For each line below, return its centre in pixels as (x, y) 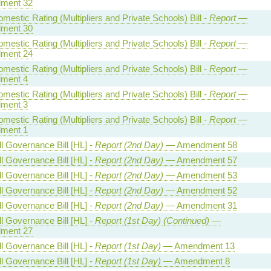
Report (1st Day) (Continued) (152, 220)
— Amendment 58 (200, 145)
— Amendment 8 (195, 261)
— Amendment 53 (200, 175)
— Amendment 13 (198, 246)
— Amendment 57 (200, 160)
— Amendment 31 (200, 205)
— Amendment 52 (200, 190)
